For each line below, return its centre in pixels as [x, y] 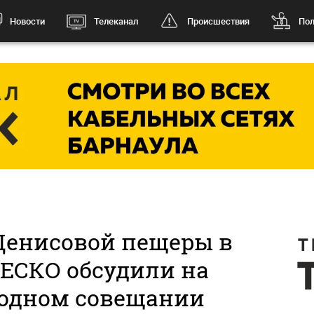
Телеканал [116, 21]
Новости [27, 21]
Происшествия [218, 21]
